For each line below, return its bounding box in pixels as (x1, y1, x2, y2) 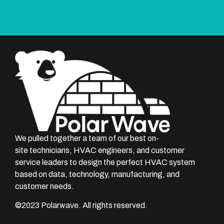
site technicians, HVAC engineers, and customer (15, 146, 184, 155)
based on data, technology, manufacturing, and (15, 170, 179, 179)
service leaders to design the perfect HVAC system (15, 158, 195, 167)
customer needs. (15, 182, 74, 191)
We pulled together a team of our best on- (15, 134, 159, 143)
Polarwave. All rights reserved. (41, 201, 147, 210)
